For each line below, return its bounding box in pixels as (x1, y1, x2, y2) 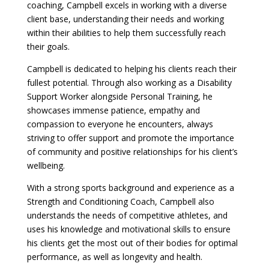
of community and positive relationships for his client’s (26, 146, 238, 158)
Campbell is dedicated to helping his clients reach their (26, 63, 237, 75)
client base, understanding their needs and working (26, 13, 224, 25)
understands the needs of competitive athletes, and (26, 210, 228, 222)
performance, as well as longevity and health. (26, 251, 202, 263)
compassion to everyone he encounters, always (26, 118, 213, 130)
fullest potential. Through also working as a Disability (26, 77, 232, 89)
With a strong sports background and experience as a (26, 182, 234, 194)
